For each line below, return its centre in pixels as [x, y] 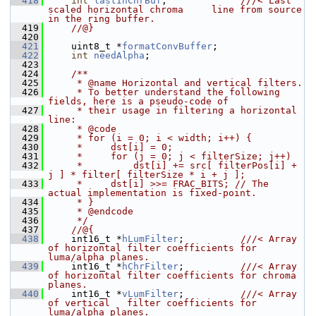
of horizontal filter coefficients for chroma [172, 275]
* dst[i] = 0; [111, 147]
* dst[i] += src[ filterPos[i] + [173, 165]
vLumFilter [150, 294]
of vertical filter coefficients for [152, 303]
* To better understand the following [164, 92]
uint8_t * [83, 46]
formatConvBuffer [167, 46]
